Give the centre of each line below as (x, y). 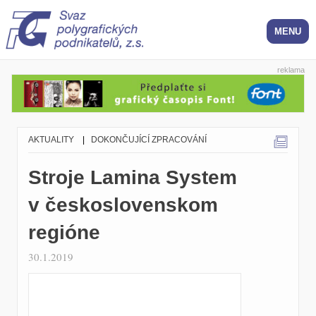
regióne (64, 233)
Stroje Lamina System (133, 178)
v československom (123, 205)
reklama (291, 70)
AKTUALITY (51, 140)
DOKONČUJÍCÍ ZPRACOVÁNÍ (149, 140)
